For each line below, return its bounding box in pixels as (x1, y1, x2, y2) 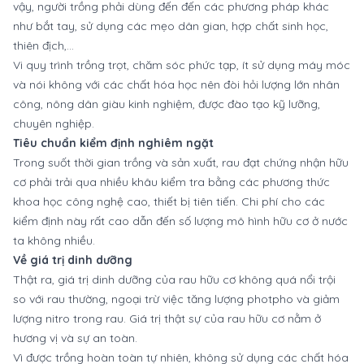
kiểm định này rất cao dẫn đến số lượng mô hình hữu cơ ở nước (13, 213, 348, 228)
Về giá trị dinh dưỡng (13, 252, 132, 267)
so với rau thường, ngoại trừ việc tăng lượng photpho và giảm (13, 291, 340, 306)
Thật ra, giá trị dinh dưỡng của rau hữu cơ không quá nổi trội (13, 271, 336, 287)
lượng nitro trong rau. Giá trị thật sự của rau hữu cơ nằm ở (13, 310, 321, 326)
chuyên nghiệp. (13, 115, 94, 131)
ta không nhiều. (13, 232, 95, 248)
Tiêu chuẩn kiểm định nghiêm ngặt (13, 135, 214, 150)
